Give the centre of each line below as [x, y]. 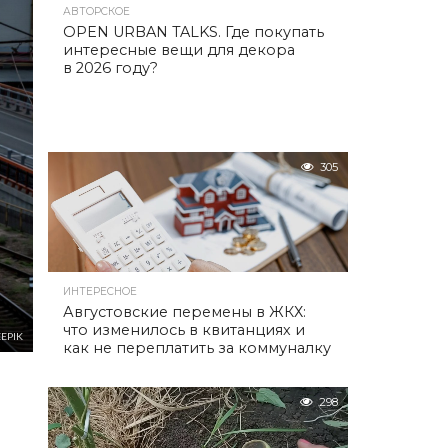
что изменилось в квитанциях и [184, 330]
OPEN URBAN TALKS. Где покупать [193, 32]
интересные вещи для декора [179, 50]
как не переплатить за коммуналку [197, 348]
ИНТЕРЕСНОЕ [100, 291]
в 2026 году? [110, 68]
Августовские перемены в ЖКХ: [184, 312]
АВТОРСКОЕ [96, 11]
